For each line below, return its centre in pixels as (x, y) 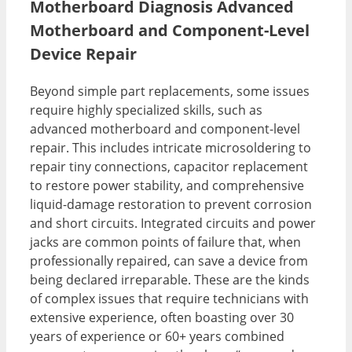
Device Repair (83, 54)
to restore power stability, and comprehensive (167, 186)
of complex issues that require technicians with (169, 299)
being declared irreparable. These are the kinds (170, 280)
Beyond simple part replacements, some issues (170, 92)
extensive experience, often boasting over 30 (162, 318)
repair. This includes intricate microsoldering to (170, 148)
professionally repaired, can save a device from (169, 261)
